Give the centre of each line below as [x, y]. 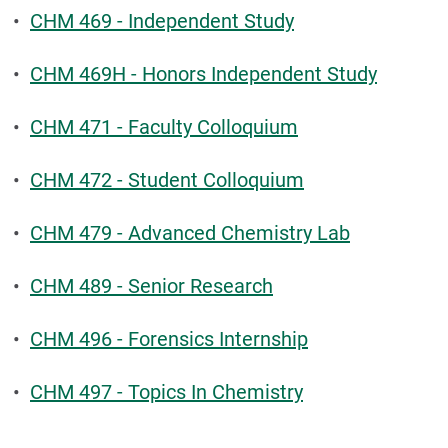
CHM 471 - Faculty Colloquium [164, 127]
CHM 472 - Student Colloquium [167, 180]
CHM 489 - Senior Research [151, 286]
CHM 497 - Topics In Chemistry [166, 392]
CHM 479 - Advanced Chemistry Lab [190, 233]
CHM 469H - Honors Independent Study [203, 74]
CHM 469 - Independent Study [162, 21]
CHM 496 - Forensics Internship [169, 339]
